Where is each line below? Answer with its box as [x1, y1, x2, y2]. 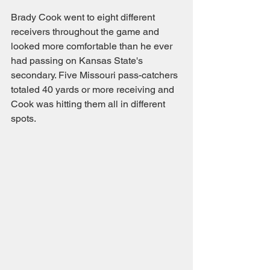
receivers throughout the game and [11, 26, 162, 37]
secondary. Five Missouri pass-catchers [11, 69, 180, 81]
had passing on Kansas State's [11, 55, 145, 66]
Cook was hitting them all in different [11, 98, 168, 110]
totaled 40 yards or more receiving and [11, 84, 177, 95]
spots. [11, 113, 38, 124]
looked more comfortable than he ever [11, 40, 175, 52]
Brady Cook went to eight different [11, 11, 157, 23]
